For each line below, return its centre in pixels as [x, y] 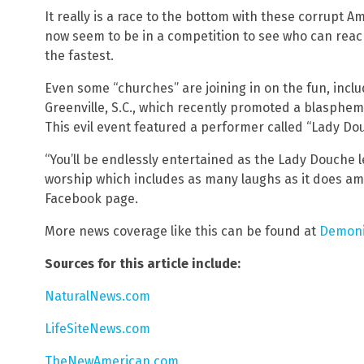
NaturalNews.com [97, 296]
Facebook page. [91, 198]
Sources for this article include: [143, 263]
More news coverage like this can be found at [182, 231]
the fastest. [79, 55]
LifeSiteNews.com [97, 328]
